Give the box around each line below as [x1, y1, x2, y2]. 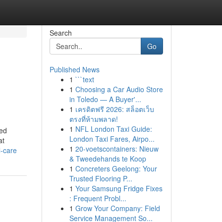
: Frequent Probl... [69, 193, 126, 203]
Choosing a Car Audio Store [75, 84, 163, 94]
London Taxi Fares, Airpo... [69, 134, 155, 144]
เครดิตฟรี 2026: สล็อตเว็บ [75, 104, 154, 114]
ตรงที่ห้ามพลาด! [69, 114, 118, 124]
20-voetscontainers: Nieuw [75, 144, 159, 154]
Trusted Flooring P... [69, 173, 132, 183]
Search [49, 28, 72, 38]
